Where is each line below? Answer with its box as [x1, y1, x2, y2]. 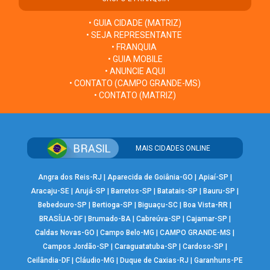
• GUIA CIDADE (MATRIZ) [89, 17, 181, 28]
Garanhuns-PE [193, 256, 243, 265]
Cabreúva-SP [136, 215, 181, 224]
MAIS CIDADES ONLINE [136, 143, 211, 152]
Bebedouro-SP [38, 201, 87, 210]
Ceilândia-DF [27, 256, 70, 265]
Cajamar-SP [186, 215, 227, 224]
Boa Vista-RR [183, 201, 228, 210]
